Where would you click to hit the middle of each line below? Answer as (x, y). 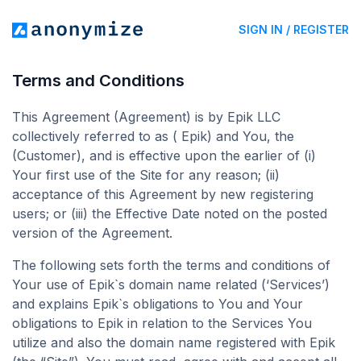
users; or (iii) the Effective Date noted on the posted (170, 214)
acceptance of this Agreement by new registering (163, 194)
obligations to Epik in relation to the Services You (162, 323)
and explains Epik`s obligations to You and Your (158, 304)
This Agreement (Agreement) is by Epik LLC (146, 117)
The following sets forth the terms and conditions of (171, 265)
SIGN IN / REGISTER (294, 29)
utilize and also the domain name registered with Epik (174, 342)
